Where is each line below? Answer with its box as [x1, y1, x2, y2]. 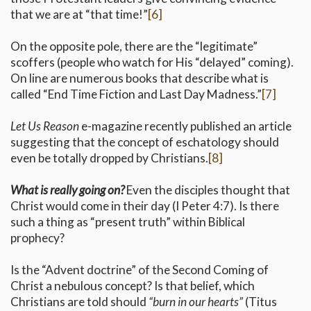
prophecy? [10, 230, 65, 246]
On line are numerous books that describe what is [10, 71, 269, 86]
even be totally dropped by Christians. [10, 151, 208, 166]
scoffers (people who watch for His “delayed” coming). [10, 55, 294, 70]
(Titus [243, 294, 277, 310]
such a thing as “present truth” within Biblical [10, 215, 245, 230]
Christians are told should [10, 294, 149, 310]
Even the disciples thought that [124, 183, 290, 198]
